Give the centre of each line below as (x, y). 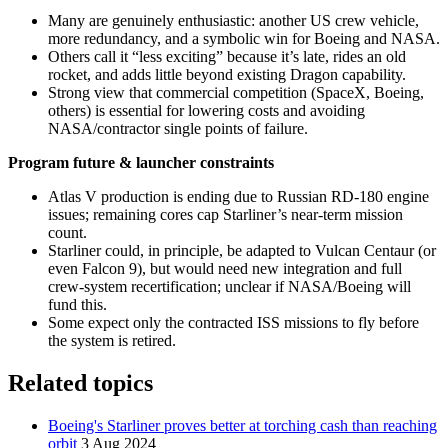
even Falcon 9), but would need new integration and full (225, 268)
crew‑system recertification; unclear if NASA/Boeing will (229, 286)
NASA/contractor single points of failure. (178, 128)
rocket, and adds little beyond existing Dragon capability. (227, 74)
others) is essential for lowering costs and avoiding (206, 110)
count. (67, 232)
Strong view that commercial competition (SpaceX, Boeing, (236, 92)
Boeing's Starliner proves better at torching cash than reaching (242, 425)
